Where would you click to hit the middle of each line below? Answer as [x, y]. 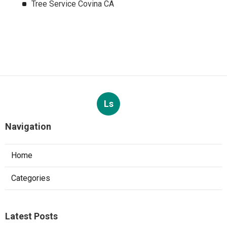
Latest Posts [31, 216]
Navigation [28, 126]
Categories [31, 178]
